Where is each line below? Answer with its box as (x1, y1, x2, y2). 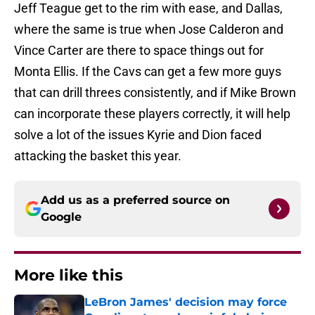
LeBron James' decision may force (84, 295, 287, 309)
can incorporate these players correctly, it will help (14, 106, 290, 122)
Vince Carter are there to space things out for (14, 43, 264, 58)
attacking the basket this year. (14, 148, 181, 164)
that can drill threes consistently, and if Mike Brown (14, 85, 296, 101)
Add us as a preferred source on (41, 193, 230, 207)
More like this (14, 266, 123, 285)
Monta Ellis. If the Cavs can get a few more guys (14, 64, 281, 79)
